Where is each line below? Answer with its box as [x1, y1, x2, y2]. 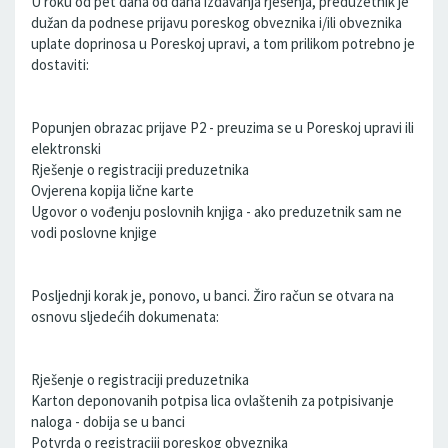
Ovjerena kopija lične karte [31, 181, 194, 200]
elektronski [31, 139, 101, 158]
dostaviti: [31, 55, 89, 74]
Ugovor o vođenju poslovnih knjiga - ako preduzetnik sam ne [31, 202, 402, 221]
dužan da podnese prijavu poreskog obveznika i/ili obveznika [31, 13, 402, 32]
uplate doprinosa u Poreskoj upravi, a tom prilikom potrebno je [31, 34, 415, 53]
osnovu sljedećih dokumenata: [31, 307, 219, 326]
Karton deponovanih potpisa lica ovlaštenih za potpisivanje [31, 391, 394, 410]
